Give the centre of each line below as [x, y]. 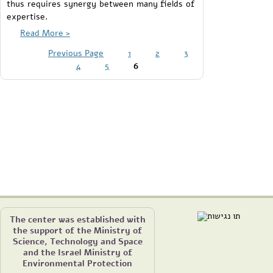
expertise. [27, 17]
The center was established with [77, 219]
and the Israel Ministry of [77, 252]
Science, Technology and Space [77, 241]
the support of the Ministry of [77, 230]
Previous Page [76, 53]
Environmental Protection [77, 263]
